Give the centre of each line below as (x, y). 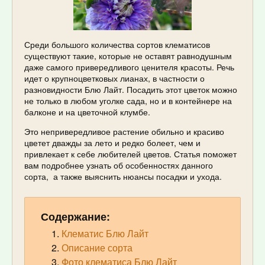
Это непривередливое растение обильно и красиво (124, 132)
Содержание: (75, 217)
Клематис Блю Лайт (105, 234)
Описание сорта (97, 248)
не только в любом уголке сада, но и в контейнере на (128, 101)
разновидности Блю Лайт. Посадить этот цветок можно (131, 90)
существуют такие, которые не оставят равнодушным (128, 56)
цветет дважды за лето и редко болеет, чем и (112, 143)
